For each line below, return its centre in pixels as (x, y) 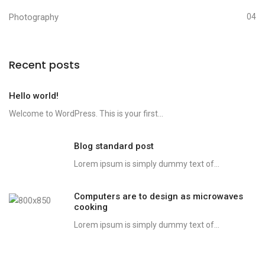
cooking (91, 207)
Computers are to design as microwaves (159, 196)
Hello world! (34, 96)
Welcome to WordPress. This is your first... (86, 113)
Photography (34, 17)
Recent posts (44, 64)
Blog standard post (114, 146)
